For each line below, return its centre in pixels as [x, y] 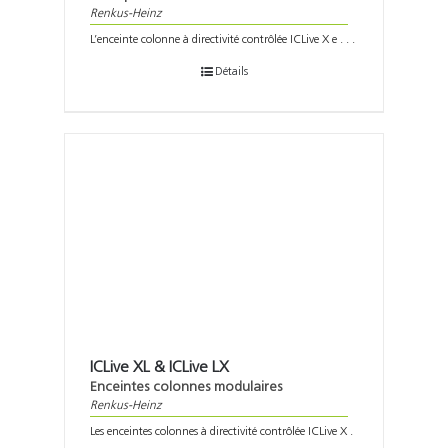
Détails [231, 72]
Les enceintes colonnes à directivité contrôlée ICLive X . [221, 432]
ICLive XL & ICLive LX [159, 368]
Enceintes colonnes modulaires [186, 388]
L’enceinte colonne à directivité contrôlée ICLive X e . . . [222, 40]
